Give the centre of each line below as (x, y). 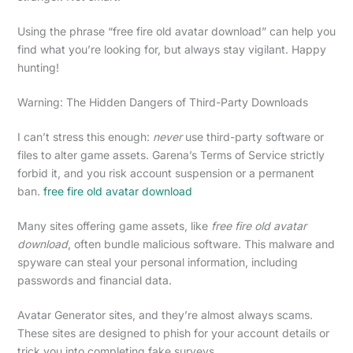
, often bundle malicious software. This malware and (201, 243)
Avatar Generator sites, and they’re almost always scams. (165, 314)
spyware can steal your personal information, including (157, 262)
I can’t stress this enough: (85, 136)
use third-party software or (253, 136)
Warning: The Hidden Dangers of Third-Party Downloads (162, 102)
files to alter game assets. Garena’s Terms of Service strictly (171, 154)
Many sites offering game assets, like (114, 225)
